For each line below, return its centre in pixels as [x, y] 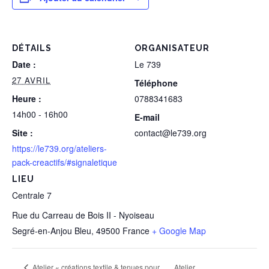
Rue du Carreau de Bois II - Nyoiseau [83, 215]
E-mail [147, 117]
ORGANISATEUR [172, 48]
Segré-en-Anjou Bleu [52, 231]
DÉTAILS [32, 48]
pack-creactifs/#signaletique [65, 162]
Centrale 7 [32, 195]
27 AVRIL [31, 80]
